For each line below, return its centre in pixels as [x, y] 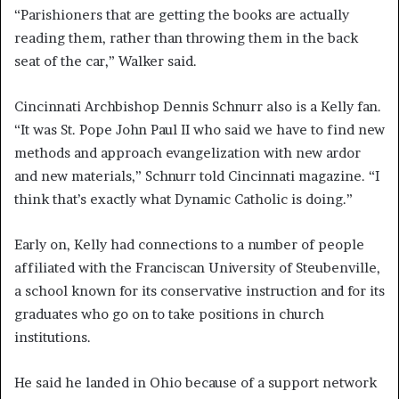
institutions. [53, 338]
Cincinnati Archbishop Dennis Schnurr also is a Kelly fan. [198, 107]
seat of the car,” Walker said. [106, 61]
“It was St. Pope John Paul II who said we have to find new [199, 130]
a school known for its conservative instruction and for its [199, 291]
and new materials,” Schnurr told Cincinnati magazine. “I [197, 176]
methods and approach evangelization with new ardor [187, 153]
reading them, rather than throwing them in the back [186, 38]
